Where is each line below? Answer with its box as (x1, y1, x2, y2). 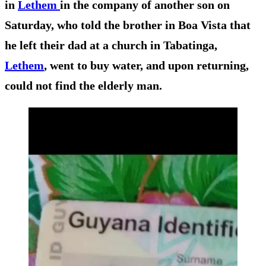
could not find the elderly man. (5, 78, 162, 92)
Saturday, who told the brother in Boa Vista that (5, 18, 251, 31)
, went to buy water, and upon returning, (44, 58, 249, 72)
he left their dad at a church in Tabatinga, (5, 38, 217, 52)
